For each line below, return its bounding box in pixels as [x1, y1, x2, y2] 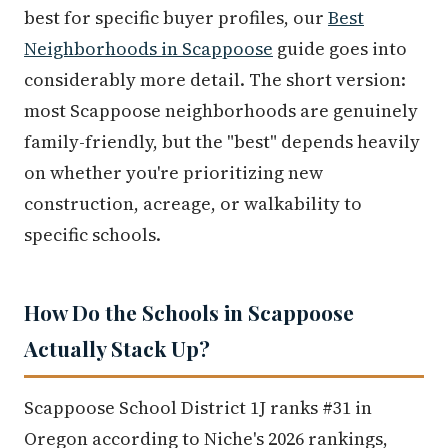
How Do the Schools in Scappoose [24, 298, 354, 326]
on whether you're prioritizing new [24, 160, 323, 185]
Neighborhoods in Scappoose [24, 36, 273, 61]
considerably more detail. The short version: [24, 67, 406, 92]
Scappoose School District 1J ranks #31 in [24, 395, 372, 420]
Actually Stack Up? [24, 334, 210, 362]
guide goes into [273, 36, 407, 61]
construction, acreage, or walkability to [24, 191, 362, 216]
